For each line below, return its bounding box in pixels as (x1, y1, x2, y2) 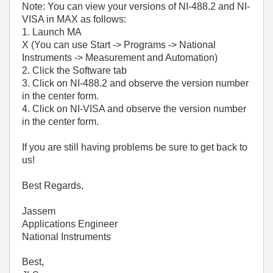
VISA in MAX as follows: (22, 14, 126, 24)
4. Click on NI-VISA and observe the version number (22, 104, 246, 114)
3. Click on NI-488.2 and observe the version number (22, 78, 249, 88)
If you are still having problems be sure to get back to (22, 142, 247, 152)
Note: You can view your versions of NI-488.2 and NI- (22, 1, 250, 12)
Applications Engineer (22, 219, 118, 229)
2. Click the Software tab (22, 65, 127, 76)
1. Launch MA (22, 27, 82, 37)
